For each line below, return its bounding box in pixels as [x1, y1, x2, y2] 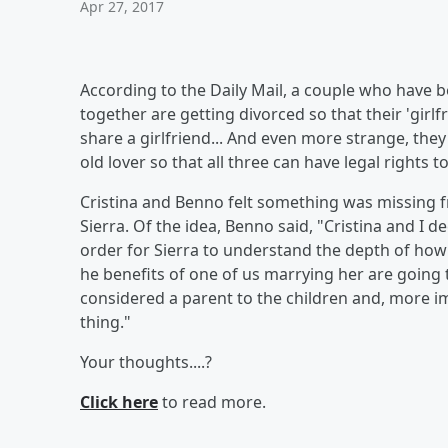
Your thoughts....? [80, 351, 216, 373]
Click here [80, 391, 158, 413]
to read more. [158, 391, 270, 413]
